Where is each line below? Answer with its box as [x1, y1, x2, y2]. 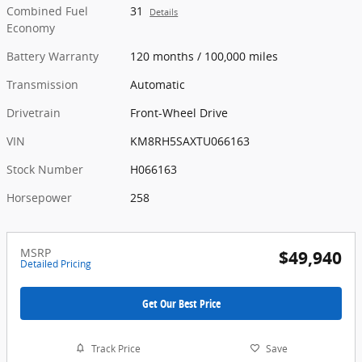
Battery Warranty [6, 48, 99, 64]
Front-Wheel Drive [130, 104, 229, 120]
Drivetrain [6, 104, 61, 120]
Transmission [6, 76, 78, 92]
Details [149, 6, 179, 18]
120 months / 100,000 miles [130, 48, 279, 64]
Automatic [130, 76, 186, 92]
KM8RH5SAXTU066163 [130, 133, 250, 149]
